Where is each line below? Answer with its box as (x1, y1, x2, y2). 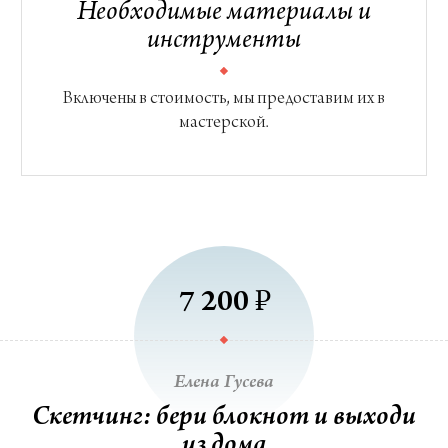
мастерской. (179, 112, 269, 133)
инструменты (147, 27, 301, 56)
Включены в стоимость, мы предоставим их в (63, 88, 385, 109)
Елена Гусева (174, 372, 274, 393)
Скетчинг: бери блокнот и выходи (32, 404, 416, 433)
